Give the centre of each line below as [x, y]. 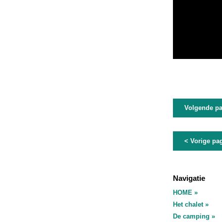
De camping [192, 217]
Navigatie [189, 179]
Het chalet [188, 205]
